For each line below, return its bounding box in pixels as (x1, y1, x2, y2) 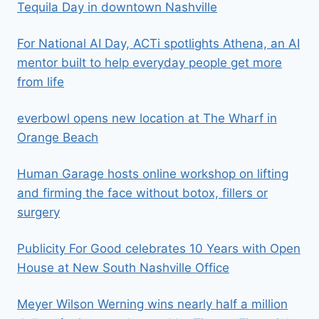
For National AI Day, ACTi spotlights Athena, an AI (17, 36, 300, 51)
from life (17, 75, 64, 90)
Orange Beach (17, 130, 98, 145)
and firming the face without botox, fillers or (17, 186, 268, 201)
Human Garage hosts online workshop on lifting (17, 167, 288, 182)
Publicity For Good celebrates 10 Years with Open (17, 241, 300, 256)
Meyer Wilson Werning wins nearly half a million (17, 297, 288, 312)
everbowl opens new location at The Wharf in (17, 111, 277, 126)
